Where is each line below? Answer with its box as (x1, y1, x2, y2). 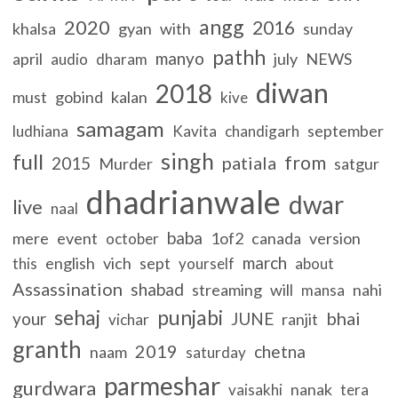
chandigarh (225, 121, 300, 140)
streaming (192, 279, 263, 299)
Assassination (12, 277, 123, 299)
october (106, 228, 160, 248)
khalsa (12, 18, 57, 38)
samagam (76, 115, 165, 141)
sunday (303, 18, 354, 38)
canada (251, 227, 302, 248)
